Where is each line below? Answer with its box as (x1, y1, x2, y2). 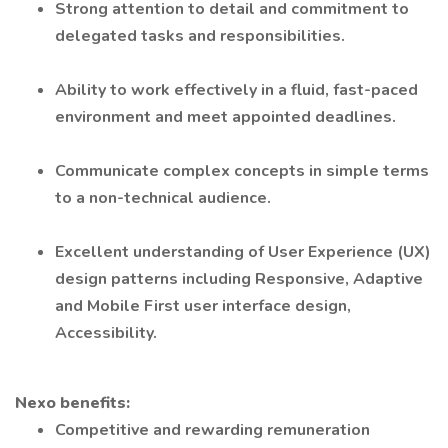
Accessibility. (55, 322, 157, 344)
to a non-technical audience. (55, 187, 271, 209)
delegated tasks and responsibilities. (55, 25, 345, 47)
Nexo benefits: (15, 392, 130, 414)
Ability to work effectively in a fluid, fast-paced (55, 79, 418, 101)
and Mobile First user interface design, (55, 295, 351, 317)
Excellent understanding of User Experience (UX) (55, 241, 431, 263)
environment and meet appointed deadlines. (55, 106, 396, 128)
